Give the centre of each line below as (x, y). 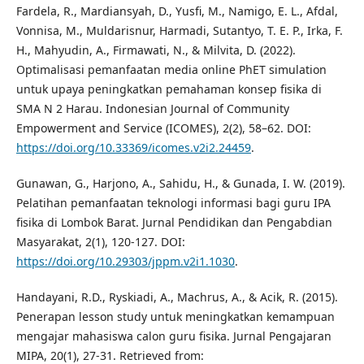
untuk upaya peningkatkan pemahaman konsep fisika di (169, 89)
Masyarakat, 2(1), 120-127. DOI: (100, 242)
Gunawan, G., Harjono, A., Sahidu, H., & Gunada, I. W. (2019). (180, 184)
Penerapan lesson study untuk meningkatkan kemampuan (175, 317)
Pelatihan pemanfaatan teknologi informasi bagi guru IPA (173, 203)
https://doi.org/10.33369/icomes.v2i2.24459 (133, 148)
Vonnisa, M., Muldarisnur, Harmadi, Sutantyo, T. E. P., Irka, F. (179, 31)
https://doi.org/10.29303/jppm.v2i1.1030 (125, 262)
